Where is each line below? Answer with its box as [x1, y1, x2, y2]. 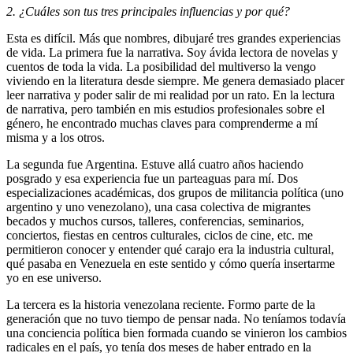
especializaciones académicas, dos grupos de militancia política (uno [6, 186, 344, 200]
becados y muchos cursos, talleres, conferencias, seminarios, [6, 214, 304, 229]
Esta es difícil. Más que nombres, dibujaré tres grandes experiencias [6, 32, 340, 46]
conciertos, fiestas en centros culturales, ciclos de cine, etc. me [6, 229, 313, 243]
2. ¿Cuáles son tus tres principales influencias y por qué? [6, 5, 290, 19]
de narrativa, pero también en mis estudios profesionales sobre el [6, 102, 325, 117]
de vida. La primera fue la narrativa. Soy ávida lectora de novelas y [6, 46, 338, 60]
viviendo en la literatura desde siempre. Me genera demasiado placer [6, 74, 344, 88]
